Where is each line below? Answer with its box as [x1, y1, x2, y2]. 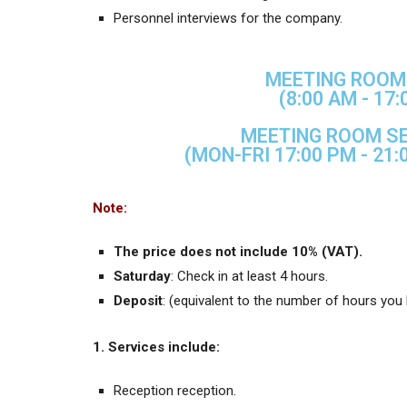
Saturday [114, 268, 172, 285]
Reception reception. [114, 382, 237, 399]
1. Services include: [93, 338, 220, 355]
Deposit [114, 293, 164, 310]
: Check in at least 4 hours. [171, 268, 329, 285]
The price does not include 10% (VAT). [114, 243, 363, 261]
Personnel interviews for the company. [114, 10, 343, 27]
